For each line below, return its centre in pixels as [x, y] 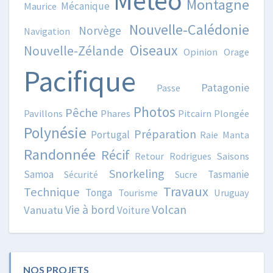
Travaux [186, 191]
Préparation [165, 133]
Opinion [201, 51]
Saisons [233, 156]
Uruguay [232, 192]
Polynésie [55, 133]
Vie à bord [90, 209]
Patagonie [225, 87]
